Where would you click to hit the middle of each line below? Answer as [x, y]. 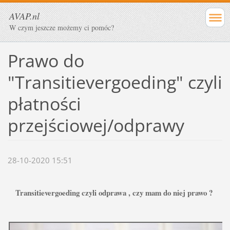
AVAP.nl [24, 16]
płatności [44, 103]
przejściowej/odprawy [96, 125]
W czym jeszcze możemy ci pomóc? [62, 27]
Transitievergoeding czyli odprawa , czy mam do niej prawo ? [115, 193]
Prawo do [46, 60]
